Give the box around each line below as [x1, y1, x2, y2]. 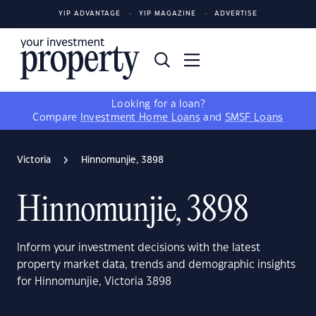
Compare [32, 113, 80, 123]
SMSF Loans [224, 113, 284, 123]
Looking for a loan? [111, 99, 205, 109]
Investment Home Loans [80, 113, 201, 123]
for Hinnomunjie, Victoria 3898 [17, 276, 171, 287]
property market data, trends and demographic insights [17, 260, 296, 270]
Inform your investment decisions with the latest [17, 243, 260, 253]
